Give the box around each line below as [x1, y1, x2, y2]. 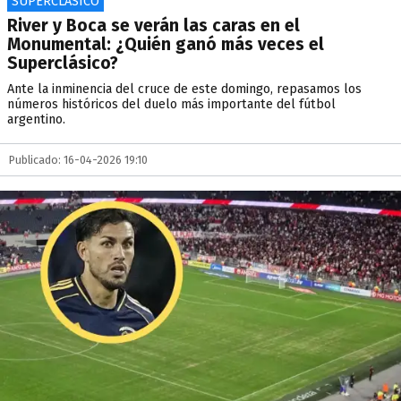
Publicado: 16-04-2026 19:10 [9, 153, 148, 166]
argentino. [7, 112, 65, 127]
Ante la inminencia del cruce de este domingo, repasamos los [7, 81, 362, 97]
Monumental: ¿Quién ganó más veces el [7, 34, 324, 55]
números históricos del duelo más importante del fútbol [7, 97, 336, 112]
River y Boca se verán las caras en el [7, 15, 300, 36]
